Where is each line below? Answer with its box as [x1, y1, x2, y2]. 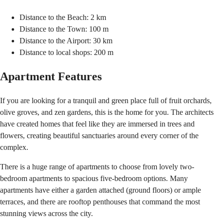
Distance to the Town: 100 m [19, 24, 109, 33]
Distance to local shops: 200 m [19, 48, 113, 56]
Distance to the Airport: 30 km [19, 36, 112, 45]
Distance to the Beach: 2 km [19, 13, 106, 21]
